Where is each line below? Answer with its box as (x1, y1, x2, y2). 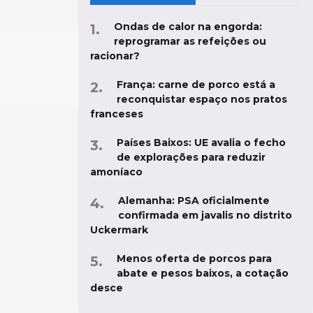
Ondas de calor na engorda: (114, 20, 262, 34)
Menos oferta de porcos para (117, 252, 272, 265)
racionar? (90, 50, 140, 63)
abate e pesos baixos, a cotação (117, 267, 289, 280)
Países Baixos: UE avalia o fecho (117, 136, 286, 150)
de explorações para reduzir (117, 151, 265, 164)
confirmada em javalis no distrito (118, 209, 292, 222)
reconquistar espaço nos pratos (117, 93, 287, 106)
